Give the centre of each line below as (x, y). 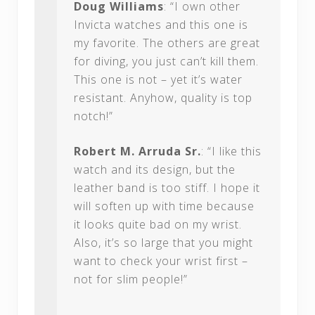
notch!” (94, 116)
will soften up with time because (164, 206)
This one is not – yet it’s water (158, 80)
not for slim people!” (131, 279)
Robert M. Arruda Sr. (137, 152)
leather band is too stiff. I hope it (167, 188)
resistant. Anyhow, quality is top (163, 98)
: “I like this (231, 152)
